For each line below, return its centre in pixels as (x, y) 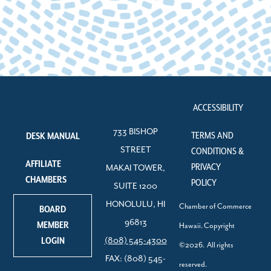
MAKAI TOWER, (135, 168)
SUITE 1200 (135, 186)
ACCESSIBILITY (218, 108)
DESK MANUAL (53, 136)
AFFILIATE (44, 164)
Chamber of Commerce (215, 206)
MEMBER (53, 225)
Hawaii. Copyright (207, 226)
